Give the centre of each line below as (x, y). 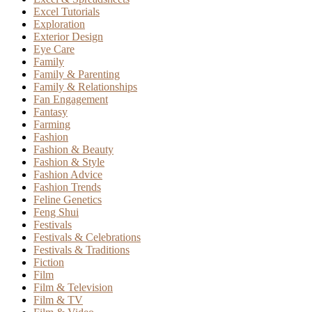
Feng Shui (56, 212)
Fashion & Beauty (73, 150)
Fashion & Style (69, 162)
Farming (52, 125)
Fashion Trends (67, 187)
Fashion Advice (68, 175)
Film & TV (58, 300)
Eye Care (54, 49)
